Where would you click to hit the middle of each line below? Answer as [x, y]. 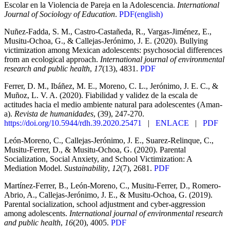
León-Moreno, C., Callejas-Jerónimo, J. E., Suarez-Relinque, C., [109, 141]
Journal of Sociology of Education [60, 14]
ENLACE [172, 123]
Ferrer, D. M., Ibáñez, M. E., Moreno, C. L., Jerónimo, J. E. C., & [111, 86]
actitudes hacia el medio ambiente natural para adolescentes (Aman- [113, 105]
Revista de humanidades [54, 114]
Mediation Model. [34, 168]
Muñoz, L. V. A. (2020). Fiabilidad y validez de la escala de [101, 95]
